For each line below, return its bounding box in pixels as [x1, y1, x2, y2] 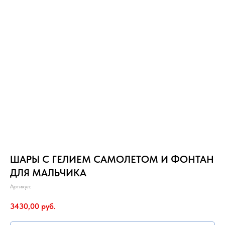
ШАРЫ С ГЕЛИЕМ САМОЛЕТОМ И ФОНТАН [10, 153, 214, 165]
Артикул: [10, 183, 31, 190]
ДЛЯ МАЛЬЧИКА [10, 167, 86, 179]
